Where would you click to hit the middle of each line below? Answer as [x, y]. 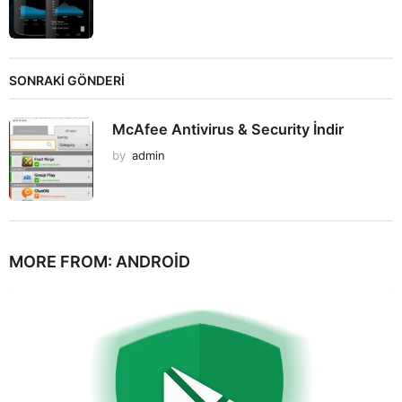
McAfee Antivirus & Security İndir [228, 129]
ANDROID [153, 261]
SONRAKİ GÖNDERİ [67, 80]
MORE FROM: [62, 261]
